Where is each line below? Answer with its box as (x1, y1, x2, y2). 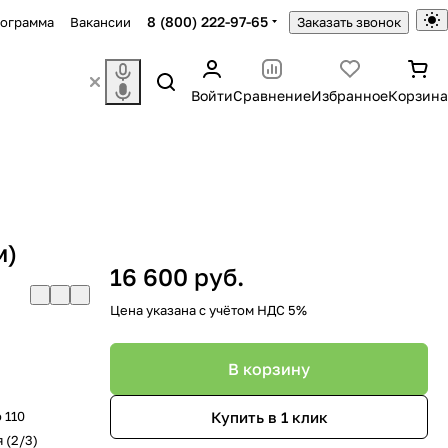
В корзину (228, 359, 310, 379)
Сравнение (233, 87, 311, 104)
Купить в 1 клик (210, 407, 328, 426)
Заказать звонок (296, 14, 401, 30)
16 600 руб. (110, 262, 244, 291)
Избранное (311, 87, 388, 104)
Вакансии (70, 13, 132, 30)
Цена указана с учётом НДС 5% (110, 302, 307, 318)
